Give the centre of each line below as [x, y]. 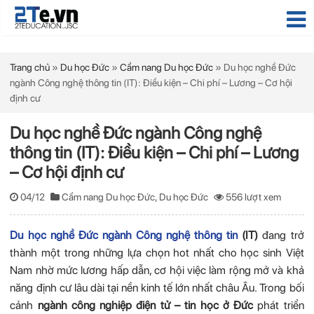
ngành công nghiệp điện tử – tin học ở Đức [145, 305]
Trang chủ [30, 67]
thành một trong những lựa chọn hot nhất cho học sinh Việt [157, 253]
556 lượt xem [254, 197]
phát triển [279, 305]
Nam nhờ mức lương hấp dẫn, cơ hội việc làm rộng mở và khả [157, 270]
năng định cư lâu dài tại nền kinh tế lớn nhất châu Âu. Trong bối [157, 288]
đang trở [281, 235]
